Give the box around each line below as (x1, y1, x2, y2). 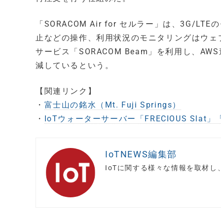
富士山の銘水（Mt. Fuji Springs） (44, 100, 182, 110)
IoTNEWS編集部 (105, 149, 177, 159)
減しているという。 (36, 61, 114, 70)
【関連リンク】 (36, 86, 97, 96)
